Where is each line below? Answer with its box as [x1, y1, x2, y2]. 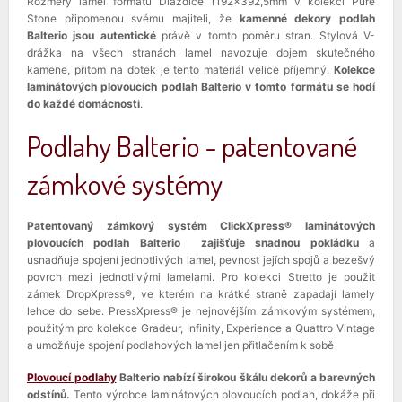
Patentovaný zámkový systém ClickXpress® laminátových [27, 218, 375, 232]
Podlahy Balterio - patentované [27, 127, 357, 164]
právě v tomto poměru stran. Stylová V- [155, 28, 376, 42]
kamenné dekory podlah [239, 11, 376, 25]
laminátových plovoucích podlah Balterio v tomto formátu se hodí [27, 79, 375, 93]
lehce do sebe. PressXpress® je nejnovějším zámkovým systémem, [27, 303, 375, 318]
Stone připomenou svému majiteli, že [27, 11, 240, 25]
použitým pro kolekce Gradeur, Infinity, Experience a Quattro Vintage [27, 320, 375, 335]
